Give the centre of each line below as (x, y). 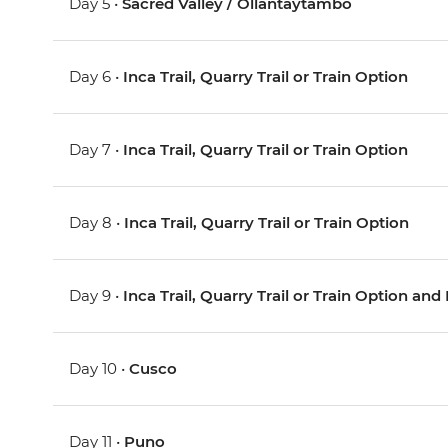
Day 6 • (96, 77)
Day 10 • (99, 369)
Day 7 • (96, 150)
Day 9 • (96, 296)
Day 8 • (97, 223)
